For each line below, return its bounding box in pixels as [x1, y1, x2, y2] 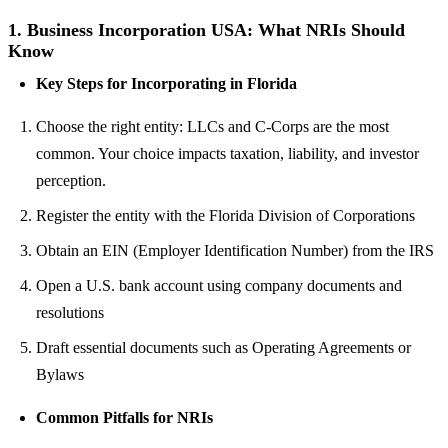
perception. [36, 171, 106, 189]
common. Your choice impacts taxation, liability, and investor [36, 144, 419, 162]
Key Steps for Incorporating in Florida [36, 74, 297, 92]
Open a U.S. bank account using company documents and [36, 276, 402, 294]
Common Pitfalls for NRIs [36, 408, 213, 426]
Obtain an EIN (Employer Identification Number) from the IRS [36, 241, 434, 259]
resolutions [36, 303, 104, 321]
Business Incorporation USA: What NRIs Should [27, 19, 405, 40]
